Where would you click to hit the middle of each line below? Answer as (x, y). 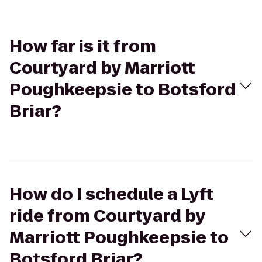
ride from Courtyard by (107, 216)
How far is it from (83, 46)
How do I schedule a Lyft (111, 194)
